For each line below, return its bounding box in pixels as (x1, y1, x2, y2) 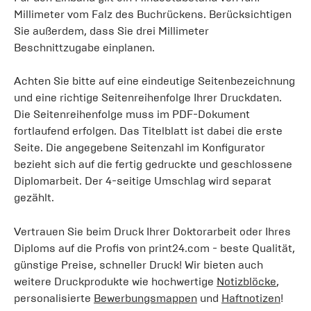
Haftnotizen (221, 291, 280, 305)
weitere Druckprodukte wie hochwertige (14, 274, 217, 288)
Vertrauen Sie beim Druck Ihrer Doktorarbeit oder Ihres (14, 224, 291, 238)
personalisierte (14, 291, 94, 305)
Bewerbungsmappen (94, 291, 197, 305)
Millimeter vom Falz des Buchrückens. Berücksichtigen (14, 7, 292, 21)
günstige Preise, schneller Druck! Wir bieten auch (14, 258, 263, 271)
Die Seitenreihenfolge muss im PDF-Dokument (14, 107, 250, 121)
